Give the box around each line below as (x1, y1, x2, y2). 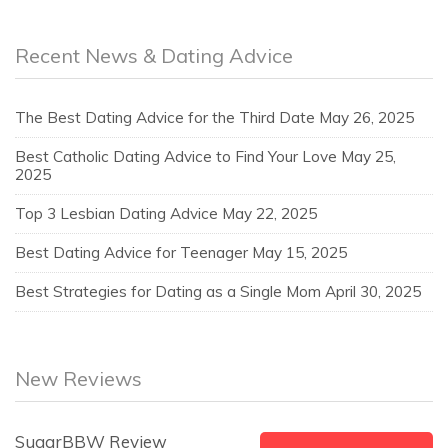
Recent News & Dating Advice (15, 43, 293, 69)
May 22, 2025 (222, 204, 317, 224)
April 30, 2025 (325, 282, 421, 302)
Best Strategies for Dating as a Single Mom (15, 282, 321, 302)
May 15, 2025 (252, 243, 347, 263)
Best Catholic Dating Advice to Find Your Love (15, 147, 337, 167)
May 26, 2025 (319, 108, 414, 128)
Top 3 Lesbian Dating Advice (15, 204, 218, 224)
